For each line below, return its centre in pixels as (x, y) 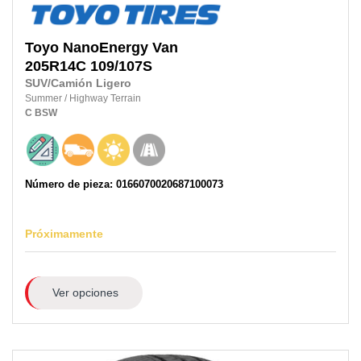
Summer (45, 98)
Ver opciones (85, 292)
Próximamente (64, 233)
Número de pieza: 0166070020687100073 (124, 184)
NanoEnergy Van (120, 47)
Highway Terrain (105, 98)
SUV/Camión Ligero (78, 83)
